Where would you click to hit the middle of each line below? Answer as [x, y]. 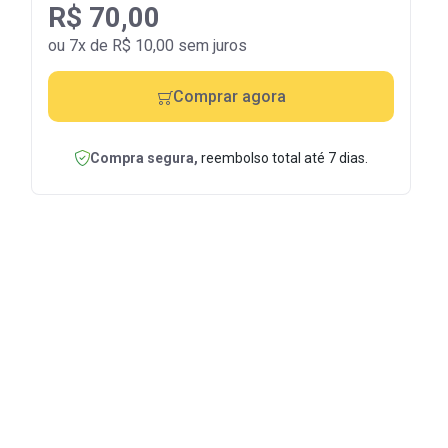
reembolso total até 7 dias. [282, 158]
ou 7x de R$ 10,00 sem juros [147, 45]
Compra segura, [143, 158]
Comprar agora [229, 96]
